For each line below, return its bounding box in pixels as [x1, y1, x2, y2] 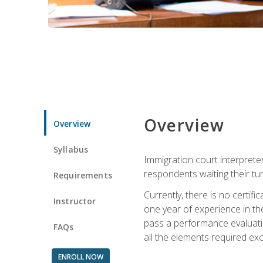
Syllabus [53, 143, 89, 155]
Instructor [53, 195, 96, 207]
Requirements [53, 169, 112, 181]
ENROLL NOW [58, 251, 103, 262]
